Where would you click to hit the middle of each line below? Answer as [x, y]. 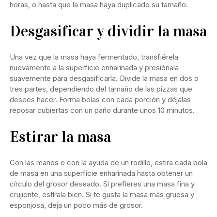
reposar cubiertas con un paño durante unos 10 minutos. [102, 110]
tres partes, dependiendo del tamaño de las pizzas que [101, 89]
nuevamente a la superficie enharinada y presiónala [94, 67]
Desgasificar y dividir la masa [108, 31]
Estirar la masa [60, 137]
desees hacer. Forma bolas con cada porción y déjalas [100, 99]
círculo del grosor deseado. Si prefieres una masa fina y [102, 184]
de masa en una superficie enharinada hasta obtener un [101, 173]
